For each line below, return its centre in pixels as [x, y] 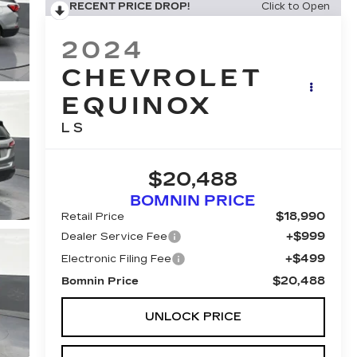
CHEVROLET [162, 78]
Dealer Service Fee [114, 237]
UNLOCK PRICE [193, 317]
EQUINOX [137, 106]
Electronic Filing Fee [116, 259]
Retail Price [92, 217]
